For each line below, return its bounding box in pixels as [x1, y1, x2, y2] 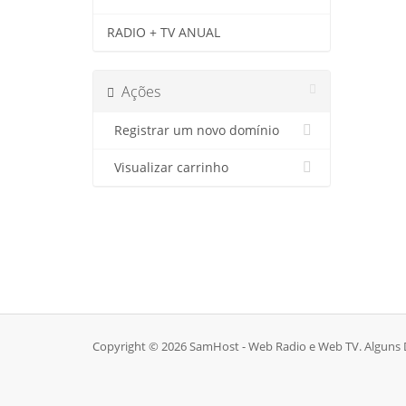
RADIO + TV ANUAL [107, 24, 220, 41]
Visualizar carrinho [107, 159, 228, 176]
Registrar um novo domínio [107, 122, 279, 139]
